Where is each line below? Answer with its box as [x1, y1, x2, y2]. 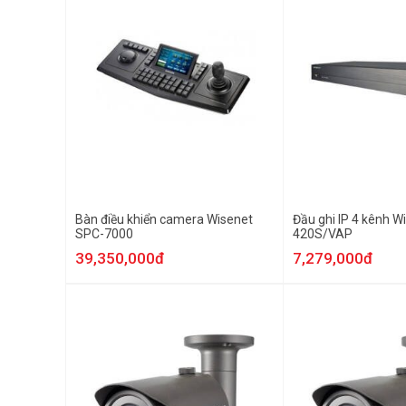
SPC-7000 [75, 227, 133, 241]
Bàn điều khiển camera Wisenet [75, 212, 253, 227]
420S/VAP [293, 227, 353, 241]
